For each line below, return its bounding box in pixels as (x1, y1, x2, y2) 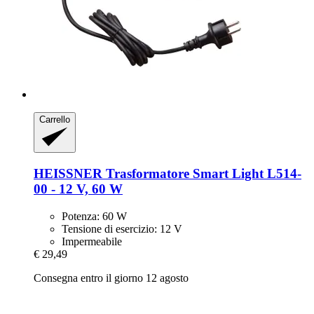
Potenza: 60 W (62, 210, 127, 222)
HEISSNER (34, 165, 102, 181)
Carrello (39, 114, 70, 125)
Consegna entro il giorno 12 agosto (34, 271, 189, 284)
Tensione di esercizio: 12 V (62, 222, 182, 235)
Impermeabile (62, 235, 122, 247)
